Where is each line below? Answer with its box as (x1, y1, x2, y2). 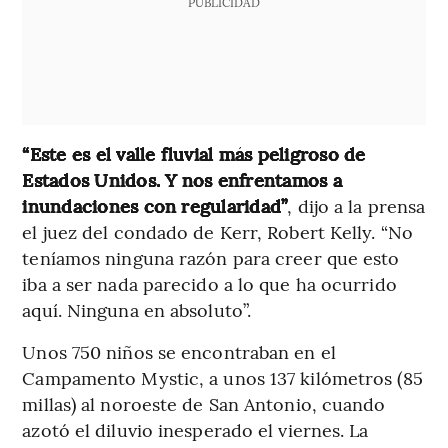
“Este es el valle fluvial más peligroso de (22, 140, 366, 166)
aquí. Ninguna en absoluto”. (22, 296, 252, 322)
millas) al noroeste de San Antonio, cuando (22, 390, 386, 416)
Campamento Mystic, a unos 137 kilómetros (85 (22, 364, 423, 390)
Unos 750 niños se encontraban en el (22, 338, 336, 364)
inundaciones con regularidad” (22, 192, 288, 218)
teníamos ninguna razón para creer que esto (22, 244, 400, 270)
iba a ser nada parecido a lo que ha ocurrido (22, 270, 397, 296)
